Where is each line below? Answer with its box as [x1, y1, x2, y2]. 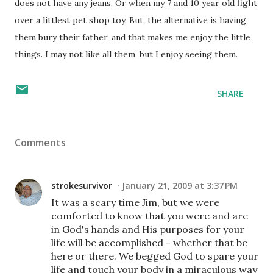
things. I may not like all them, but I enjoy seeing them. [15, 49, 238, 60]
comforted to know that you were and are [51, 210, 248, 222]
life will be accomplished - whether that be [51, 236, 247, 249]
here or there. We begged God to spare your [51, 250, 258, 262]
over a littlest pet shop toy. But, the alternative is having [15, 15, 246, 26]
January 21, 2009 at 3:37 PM [122, 180, 238, 191]
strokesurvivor [51, 180, 112, 191]
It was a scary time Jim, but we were [51, 196, 219, 208]
